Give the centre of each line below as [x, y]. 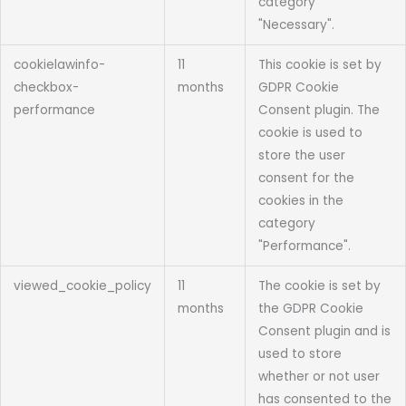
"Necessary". [296, 25]
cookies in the [300, 201]
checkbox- [46, 88]
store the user [301, 156]
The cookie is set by [319, 286]
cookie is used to [310, 133]
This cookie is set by [319, 65]
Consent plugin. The [319, 111]
